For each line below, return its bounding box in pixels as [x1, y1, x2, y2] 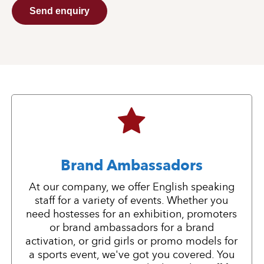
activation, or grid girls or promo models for [25, 235, 238, 248]
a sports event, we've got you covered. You [28, 248, 235, 262]
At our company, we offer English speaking [28, 180, 235, 194]
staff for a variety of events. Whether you [35, 194, 229, 207]
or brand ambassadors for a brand [49, 221, 214, 235]
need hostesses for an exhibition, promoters [26, 207, 237, 221]
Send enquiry [29, 6, 90, 16]
